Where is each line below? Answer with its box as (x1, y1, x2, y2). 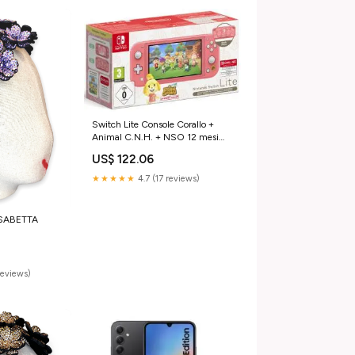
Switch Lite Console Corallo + (91, 119, 214, 131)
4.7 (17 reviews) (135, 174, 200, 185)
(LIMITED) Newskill (91, 144, 173, 156)
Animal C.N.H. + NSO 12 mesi (91, 132, 219, 143)
